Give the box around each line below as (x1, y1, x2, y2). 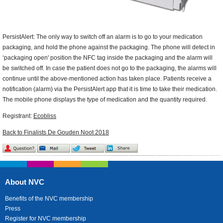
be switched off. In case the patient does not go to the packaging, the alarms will (2, 65, 217, 72)
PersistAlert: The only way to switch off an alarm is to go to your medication (2, 33, 203, 41)
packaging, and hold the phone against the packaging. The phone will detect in (2, 44, 215, 51)
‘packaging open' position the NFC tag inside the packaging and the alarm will (2, 54, 213, 62)
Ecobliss (33, 112, 56, 120)
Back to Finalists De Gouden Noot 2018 (2, 129, 109, 136)
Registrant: (2, 112, 33, 120)
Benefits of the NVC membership (5, 195, 93, 203)
